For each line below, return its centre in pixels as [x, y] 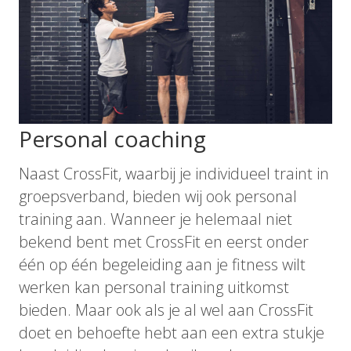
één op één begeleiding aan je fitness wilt [162, 265]
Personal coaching [112, 139]
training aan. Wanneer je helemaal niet [156, 219]
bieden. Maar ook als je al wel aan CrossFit [166, 310]
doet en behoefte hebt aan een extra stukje [172, 333]
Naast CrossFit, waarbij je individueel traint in [174, 174]
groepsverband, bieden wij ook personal [158, 197]
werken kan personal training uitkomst [154, 288]
